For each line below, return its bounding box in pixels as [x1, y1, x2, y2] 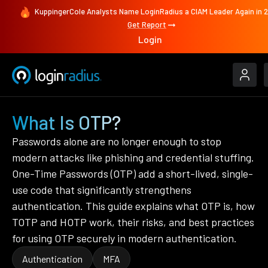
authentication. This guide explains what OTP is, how [12, 199, 255, 212]
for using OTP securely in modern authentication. [12, 232, 237, 245]
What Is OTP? [12, 111, 121, 133]
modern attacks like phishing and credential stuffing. [12, 151, 254, 164]
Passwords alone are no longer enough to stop [12, 135, 221, 148]
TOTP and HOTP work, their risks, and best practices [12, 215, 254, 229]
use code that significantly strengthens [12, 183, 191, 196]
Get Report [127, 20, 166, 30]
